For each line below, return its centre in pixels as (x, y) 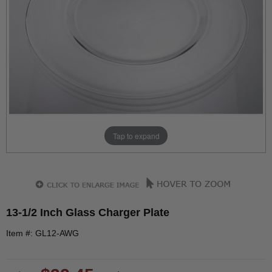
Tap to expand (136, 135)
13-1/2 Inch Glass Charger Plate (88, 212)
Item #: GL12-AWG (42, 233)
